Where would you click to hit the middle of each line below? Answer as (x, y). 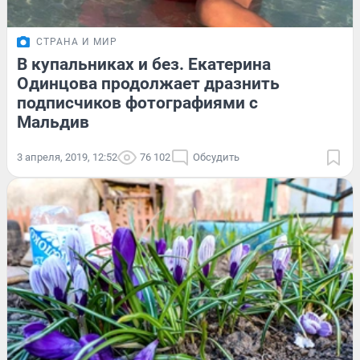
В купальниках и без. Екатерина (144, 65)
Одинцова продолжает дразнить (148, 84)
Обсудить (216, 157)
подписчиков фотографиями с (137, 103)
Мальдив (53, 123)
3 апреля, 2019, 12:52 (67, 157)
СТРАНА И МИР (77, 42)
